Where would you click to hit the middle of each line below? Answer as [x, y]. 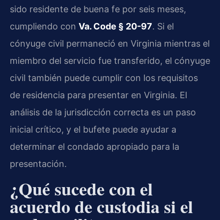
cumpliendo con [44, 27]
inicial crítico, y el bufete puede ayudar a [93, 130]
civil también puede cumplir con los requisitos [104, 78]
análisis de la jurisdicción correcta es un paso [103, 112]
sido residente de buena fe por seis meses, [98, 9]
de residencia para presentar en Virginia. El [98, 95]
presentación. [38, 164]
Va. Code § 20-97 [115, 27]
